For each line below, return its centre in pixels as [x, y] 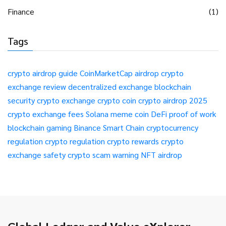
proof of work [193, 114]
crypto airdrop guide [43, 73]
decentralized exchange [110, 87]
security [21, 100]
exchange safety [37, 155]
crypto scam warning [103, 155]
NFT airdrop [161, 155]
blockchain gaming [40, 128]
